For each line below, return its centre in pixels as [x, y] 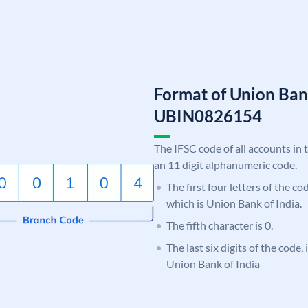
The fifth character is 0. [220, 225]
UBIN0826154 [208, 115]
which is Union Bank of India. [234, 203]
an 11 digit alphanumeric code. [225, 164]
